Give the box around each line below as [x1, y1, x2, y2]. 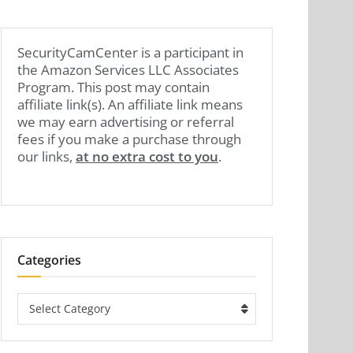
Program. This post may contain [17, 78, 210, 96]
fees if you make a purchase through [17, 130, 241, 148]
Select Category [29, 300, 110, 316]
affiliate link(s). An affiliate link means [17, 95, 243, 113]
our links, [17, 147, 76, 165]
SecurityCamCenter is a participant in [17, 43, 243, 61]
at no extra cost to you [76, 147, 218, 165]
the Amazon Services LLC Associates [17, 61, 239, 79]
